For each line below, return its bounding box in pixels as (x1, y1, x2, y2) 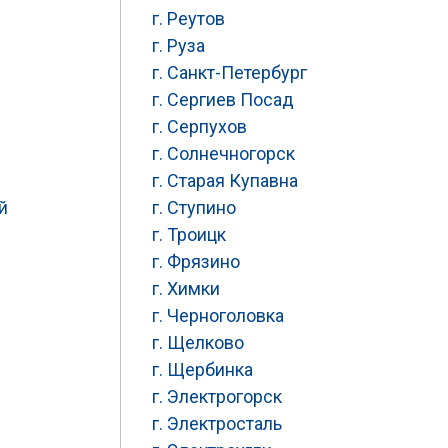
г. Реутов (152, 8, 225, 29)
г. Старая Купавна (152, 170, 298, 191)
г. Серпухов (152, 116, 247, 137)
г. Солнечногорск (152, 143, 295, 164)
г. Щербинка (152, 359, 253, 380)
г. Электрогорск (152, 386, 282, 407)
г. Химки (152, 278, 220, 299)
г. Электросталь (152, 413, 282, 434)
